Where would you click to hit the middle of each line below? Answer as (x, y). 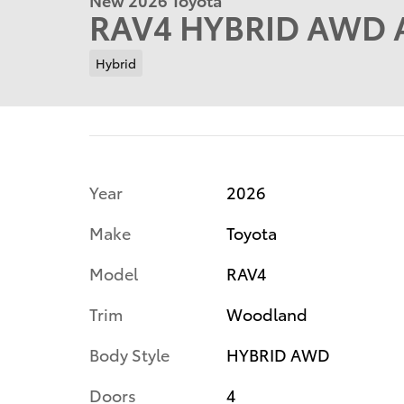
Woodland (266, 313)
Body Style (129, 353)
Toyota (251, 232)
